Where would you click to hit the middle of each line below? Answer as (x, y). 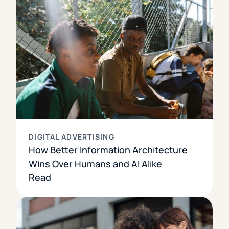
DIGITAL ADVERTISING (72, 137)
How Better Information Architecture (108, 150)
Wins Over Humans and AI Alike (95, 164)
